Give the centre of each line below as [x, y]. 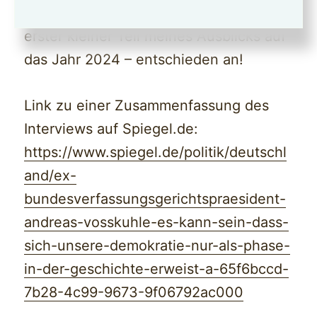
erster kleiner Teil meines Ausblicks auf [155, 36]
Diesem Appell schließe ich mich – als [150, 13]
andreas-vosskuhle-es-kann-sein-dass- [157, 223]
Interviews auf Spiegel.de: [111, 129]
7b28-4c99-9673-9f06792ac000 [134, 293]
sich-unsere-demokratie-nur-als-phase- [157, 246]
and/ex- [51, 176]
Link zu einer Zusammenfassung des [147, 106]
